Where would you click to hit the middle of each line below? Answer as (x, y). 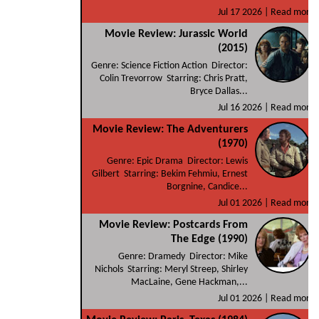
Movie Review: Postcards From (174, 225)
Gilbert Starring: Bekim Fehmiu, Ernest (170, 174)
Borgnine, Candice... (208, 187)
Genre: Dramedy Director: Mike (183, 256)
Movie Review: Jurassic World (177, 34)
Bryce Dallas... (219, 91)
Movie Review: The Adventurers (171, 129)
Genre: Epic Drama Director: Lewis (178, 161)
